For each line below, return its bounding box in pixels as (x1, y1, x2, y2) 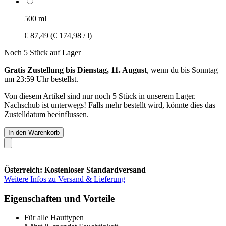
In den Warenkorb (8, 128, 60, 136)
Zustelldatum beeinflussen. (4, 109, 89, 119)
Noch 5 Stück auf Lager (4, 48, 81, 57)
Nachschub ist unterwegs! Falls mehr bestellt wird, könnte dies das (4, 100, 215, 109)
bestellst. (49, 74, 78, 83)
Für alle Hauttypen (24, 213, 84, 222)
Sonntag (192, 65, 218, 74)
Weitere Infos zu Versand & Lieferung (4, 174, 125, 183)
